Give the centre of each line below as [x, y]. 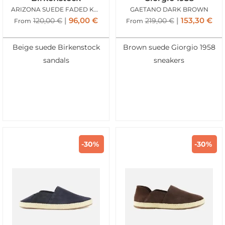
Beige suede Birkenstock [56, 47]
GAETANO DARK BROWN [169, 9]
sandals [56, 60]
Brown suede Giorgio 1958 [169, 47]
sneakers [169, 60]
